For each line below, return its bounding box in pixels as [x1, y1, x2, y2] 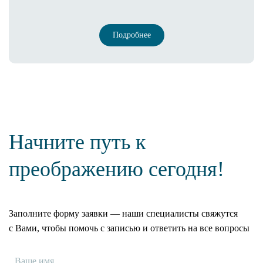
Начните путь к [9, 130, 146, 154]
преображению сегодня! [9, 157, 224, 181]
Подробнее [112, 30, 151, 39]
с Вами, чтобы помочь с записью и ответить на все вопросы [9, 222, 249, 233]
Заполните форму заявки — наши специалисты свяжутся [9, 208, 238, 218]
